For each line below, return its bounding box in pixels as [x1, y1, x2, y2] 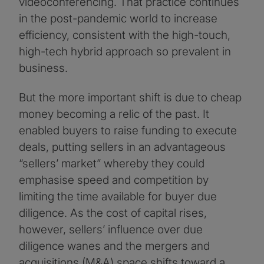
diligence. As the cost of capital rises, [19, 206, 207, 220]
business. [19, 61, 68, 75]
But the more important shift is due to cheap [19, 90, 242, 104]
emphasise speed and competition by [19, 173, 209, 187]
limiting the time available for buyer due [19, 189, 217, 203]
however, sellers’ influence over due [19, 222, 203, 236]
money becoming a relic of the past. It [19, 107, 209, 121]
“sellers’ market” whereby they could [19, 156, 204, 170]
